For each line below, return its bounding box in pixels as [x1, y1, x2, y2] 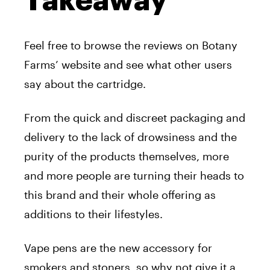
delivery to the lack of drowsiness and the [24, 130, 237, 144]
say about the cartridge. [24, 77, 146, 91]
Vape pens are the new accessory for [24, 241, 212, 255]
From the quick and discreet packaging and [24, 111, 245, 125]
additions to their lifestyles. [24, 207, 163, 221]
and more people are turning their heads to [24, 169, 244, 183]
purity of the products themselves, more [24, 149, 229, 163]
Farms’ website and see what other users [24, 58, 232, 72]
